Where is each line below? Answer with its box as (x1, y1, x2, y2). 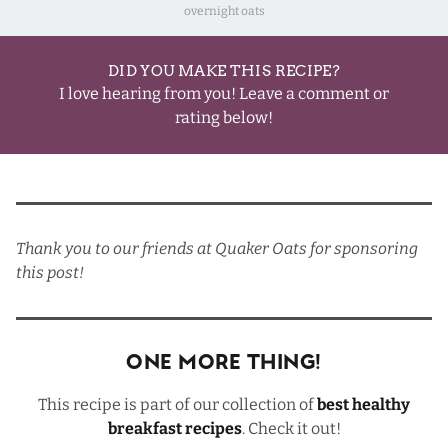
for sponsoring (307, 239, 418, 259)
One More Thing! (126, 354, 322, 375)
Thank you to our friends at (16, 239, 215, 259)
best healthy (317, 395, 410, 415)
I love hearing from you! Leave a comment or (59, 84, 389, 104)
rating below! (175, 108, 273, 128)
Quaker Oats (215, 239, 307, 259)
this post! (16, 263, 84, 283)
